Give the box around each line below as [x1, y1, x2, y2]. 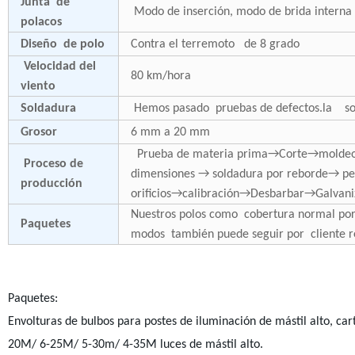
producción [20, 177, 89, 190]
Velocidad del [20, 60, 96, 73]
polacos [20, 16, 68, 29]
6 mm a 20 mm [130, 126, 216, 139]
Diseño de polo [20, 38, 105, 51]
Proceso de [20, 158, 83, 170]
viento [20, 80, 62, 93]
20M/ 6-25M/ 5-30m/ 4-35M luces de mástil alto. [7, 338, 263, 351]
